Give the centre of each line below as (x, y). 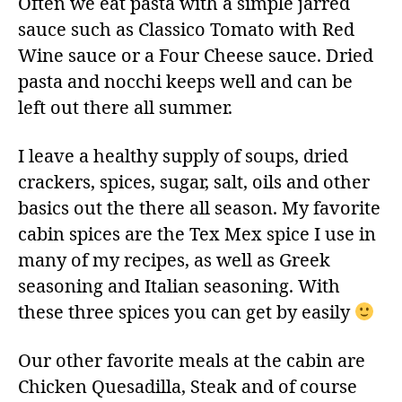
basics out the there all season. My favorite (199, 208)
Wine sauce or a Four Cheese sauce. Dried (196, 56)
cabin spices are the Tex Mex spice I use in (197, 234)
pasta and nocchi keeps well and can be (185, 82)
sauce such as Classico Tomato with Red (186, 30)
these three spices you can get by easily (186, 312)
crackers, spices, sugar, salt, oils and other (194, 182)
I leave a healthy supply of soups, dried (183, 156)
